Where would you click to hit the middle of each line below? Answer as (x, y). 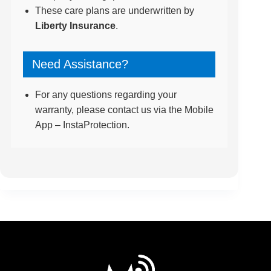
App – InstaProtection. (82, 125)
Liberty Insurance (75, 26)
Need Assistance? (80, 64)
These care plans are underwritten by (114, 11)
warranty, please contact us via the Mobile (124, 110)
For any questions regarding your (106, 95)
